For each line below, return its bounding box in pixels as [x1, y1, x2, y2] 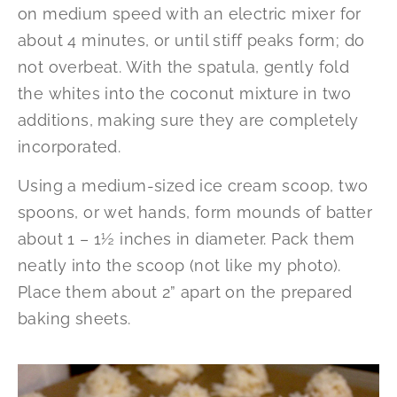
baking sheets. [18, 309, 131, 329]
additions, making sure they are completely [18, 111, 359, 129]
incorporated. [18, 137, 121, 156]
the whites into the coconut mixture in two [18, 84, 352, 103]
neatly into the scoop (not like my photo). [18, 256, 341, 276]
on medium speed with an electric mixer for [18, 4, 362, 23]
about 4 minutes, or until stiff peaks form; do [18, 31, 365, 50]
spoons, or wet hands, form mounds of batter [18, 203, 373, 222]
